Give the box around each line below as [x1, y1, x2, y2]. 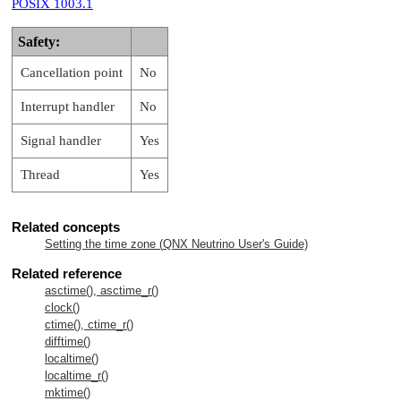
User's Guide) [235, 236, 308, 251]
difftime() [45, 334, 90, 348]
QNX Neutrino [163, 236, 235, 251]
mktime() [45, 385, 90, 399]
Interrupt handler [21, 98, 115, 114]
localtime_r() [45, 368, 108, 382]
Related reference [12, 265, 122, 281]
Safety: [18, 33, 60, 49]
